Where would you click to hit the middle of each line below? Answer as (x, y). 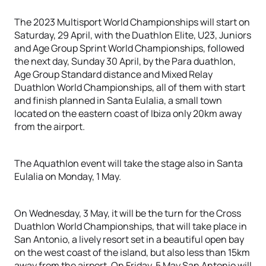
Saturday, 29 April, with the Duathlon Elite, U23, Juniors (133, 35)
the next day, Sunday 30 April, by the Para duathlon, (125, 61)
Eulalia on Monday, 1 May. (68, 176)
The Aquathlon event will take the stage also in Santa (129, 163)
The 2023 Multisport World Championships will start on (132, 22)
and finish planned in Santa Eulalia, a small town (118, 100)
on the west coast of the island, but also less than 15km (132, 252)
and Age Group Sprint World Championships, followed (129, 48)
